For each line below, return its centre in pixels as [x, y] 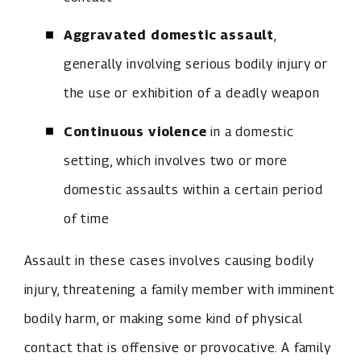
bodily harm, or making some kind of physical [163, 319]
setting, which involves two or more [175, 160]
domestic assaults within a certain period [193, 189]
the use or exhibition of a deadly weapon [191, 93]
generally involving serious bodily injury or [195, 64]
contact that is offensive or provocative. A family [177, 348]
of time [86, 218]
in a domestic [250, 131]
